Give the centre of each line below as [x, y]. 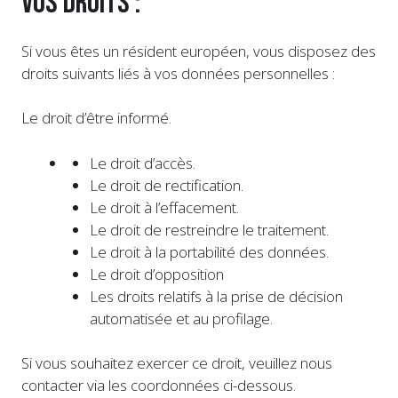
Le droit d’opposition [156, 274]
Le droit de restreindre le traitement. [209, 229]
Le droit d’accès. [142, 163]
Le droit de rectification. [166, 185]
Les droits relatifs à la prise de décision [216, 296]
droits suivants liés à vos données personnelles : [178, 73]
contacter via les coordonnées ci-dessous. [159, 386]
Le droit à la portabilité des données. [209, 251]
